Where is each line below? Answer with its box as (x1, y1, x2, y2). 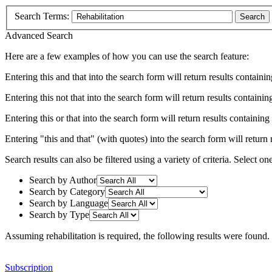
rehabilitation (46, 230, 96, 241)
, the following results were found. (138, 230, 270, 241)
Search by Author (29, 174, 97, 185)
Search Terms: (15, 10, 72, 21)
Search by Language (29, 197, 108, 208)
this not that (40, 92, 84, 103)
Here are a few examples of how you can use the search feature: (5, 50, 249, 61)
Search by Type (29, 209, 89, 220)
